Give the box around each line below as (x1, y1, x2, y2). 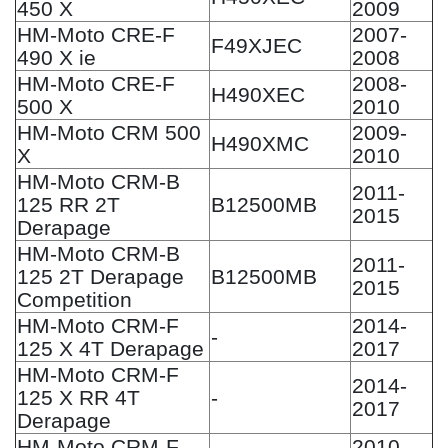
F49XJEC (211, 33, 302, 57)
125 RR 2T (17, 192, 120, 216)
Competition (17, 287, 132, 311)
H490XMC (211, 131, 309, 155)
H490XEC (211, 82, 305, 106)
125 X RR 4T (17, 385, 140, 409)
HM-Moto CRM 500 (17, 120, 201, 144)
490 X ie (17, 45, 96, 69)
